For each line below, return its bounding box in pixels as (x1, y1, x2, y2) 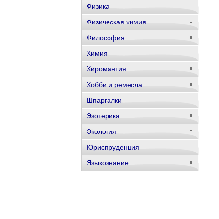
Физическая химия (86, 18, 146, 26)
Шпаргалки (86, 96, 122, 104)
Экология (86, 128, 116, 135)
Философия (86, 34, 125, 42)
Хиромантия (86, 65, 126, 73)
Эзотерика (86, 112, 120, 120)
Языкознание (86, 159, 129, 167)
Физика (86, 2, 109, 10)
